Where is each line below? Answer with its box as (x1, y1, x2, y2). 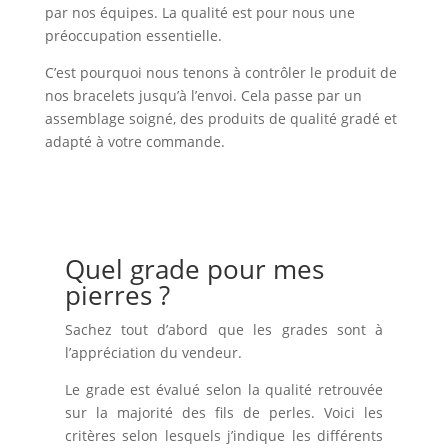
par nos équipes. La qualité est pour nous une (44, 2, 355, 22)
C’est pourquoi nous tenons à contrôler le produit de (44, 62, 397, 82)
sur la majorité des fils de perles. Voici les (64, 402, 384, 422)
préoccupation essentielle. (44, 25, 222, 45)
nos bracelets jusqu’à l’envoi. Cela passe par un (44, 85, 362, 105)
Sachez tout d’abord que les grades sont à (64, 319, 384, 339)
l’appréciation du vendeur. (64, 342, 242, 362)
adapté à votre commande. (44, 131, 225, 151)
